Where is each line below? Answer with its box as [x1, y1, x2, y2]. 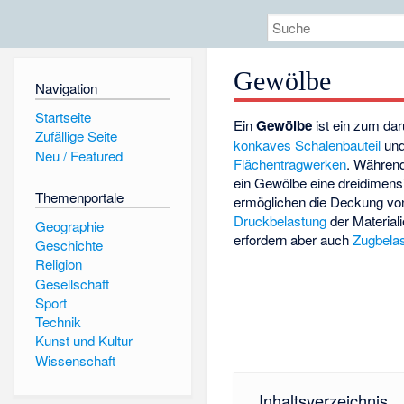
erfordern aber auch [234, 230, 353, 250]
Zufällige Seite [34, 126, 117, 146]
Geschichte [34, 234, 103, 254]
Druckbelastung [234, 211, 327, 231]
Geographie [34, 216, 104, 235]
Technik [34, 312, 81, 332]
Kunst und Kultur [34, 331, 133, 351]
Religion [34, 254, 82, 274]
